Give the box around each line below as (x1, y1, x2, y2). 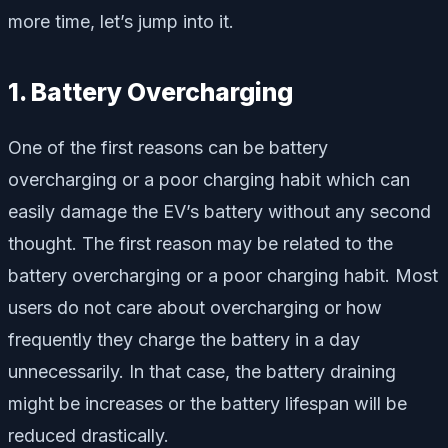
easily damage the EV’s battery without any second (8, 200, 431, 222)
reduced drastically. (8, 424, 169, 446)
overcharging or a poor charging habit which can (8, 168, 410, 190)
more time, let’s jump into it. (8, 11, 234, 33)
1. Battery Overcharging (8, 77, 293, 108)
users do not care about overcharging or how (8, 296, 382, 318)
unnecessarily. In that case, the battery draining (8, 360, 396, 382)
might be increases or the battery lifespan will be (8, 392, 407, 414)
